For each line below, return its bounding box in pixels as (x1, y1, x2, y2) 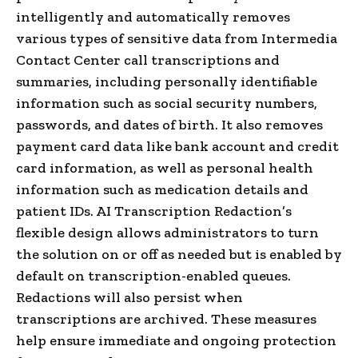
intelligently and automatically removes (16, 7, 290, 26)
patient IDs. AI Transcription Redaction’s (16, 201, 292, 220)
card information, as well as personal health (16, 158, 313, 177)
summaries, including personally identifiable (16, 72, 317, 90)
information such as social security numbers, (16, 93, 317, 112)
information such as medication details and (16, 180, 308, 198)
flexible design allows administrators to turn (16, 223, 319, 241)
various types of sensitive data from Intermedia (16, 29, 337, 47)
